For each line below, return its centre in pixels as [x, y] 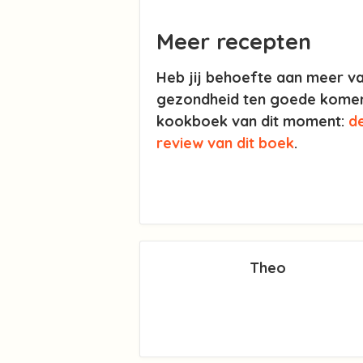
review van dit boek [225, 143]
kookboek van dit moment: [252, 122]
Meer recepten [234, 42]
